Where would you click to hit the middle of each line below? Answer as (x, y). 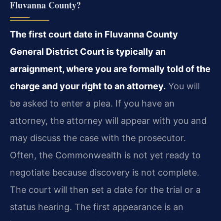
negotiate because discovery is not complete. (105, 173)
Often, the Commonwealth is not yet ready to (105, 155)
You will (183, 86)
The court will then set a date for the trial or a (105, 190)
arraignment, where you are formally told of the (110, 69)
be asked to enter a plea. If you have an (92, 104)
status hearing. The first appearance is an (97, 207)
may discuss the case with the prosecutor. (98, 138)
